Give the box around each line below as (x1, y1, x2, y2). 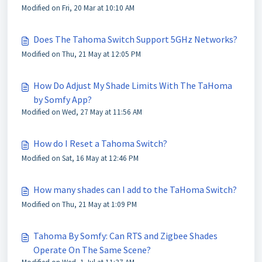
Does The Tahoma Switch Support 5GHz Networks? (33, 33, 237, 45)
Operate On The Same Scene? (33, 244, 151, 256)
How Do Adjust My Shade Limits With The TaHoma (33, 80, 232, 91)
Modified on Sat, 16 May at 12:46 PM (22, 153, 139, 163)
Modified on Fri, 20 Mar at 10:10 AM (22, 3, 135, 13)
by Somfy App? (33, 94, 92, 105)
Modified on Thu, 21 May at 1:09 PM (22, 199, 137, 209)
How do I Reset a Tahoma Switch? (33, 137, 167, 149)
